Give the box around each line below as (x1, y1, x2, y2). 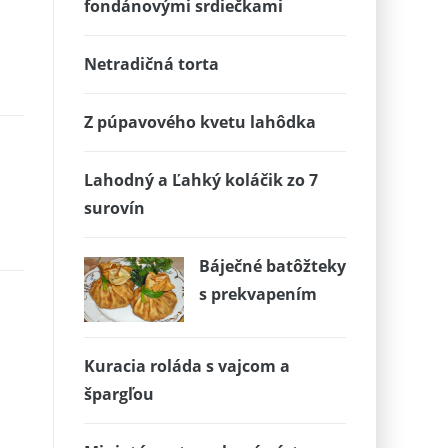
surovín (83, 197, 145, 219)
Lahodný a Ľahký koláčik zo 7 (83, 169, 318, 191)
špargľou (83, 383, 154, 405)
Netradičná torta (83, 53, 219, 75)
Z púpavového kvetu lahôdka (83, 111, 316, 133)
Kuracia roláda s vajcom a (83, 355, 290, 377)
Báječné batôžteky (198, 255, 346, 277)
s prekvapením (198, 283, 317, 305)
